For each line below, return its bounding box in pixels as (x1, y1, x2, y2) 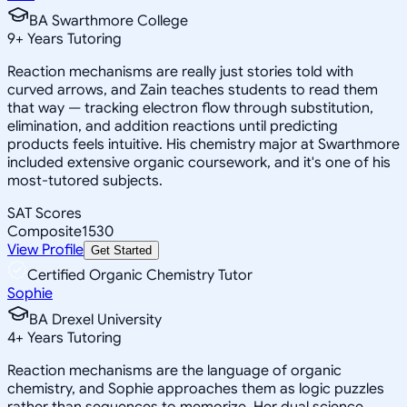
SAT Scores (7, 203, 82, 223)
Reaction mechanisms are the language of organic (7, 361, 342, 380)
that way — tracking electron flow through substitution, (7, 98, 373, 117)
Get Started (91, 243, 152, 257)
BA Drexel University (29, 310, 162, 329)
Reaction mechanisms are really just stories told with (7, 62, 353, 81)
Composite (7, 222, 82, 241)
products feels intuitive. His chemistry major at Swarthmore (7, 134, 400, 154)
